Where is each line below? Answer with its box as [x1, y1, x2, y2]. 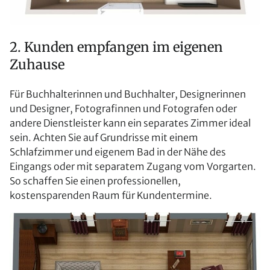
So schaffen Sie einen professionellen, [10, 175, 181, 187]
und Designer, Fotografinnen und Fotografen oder [10, 102, 237, 115]
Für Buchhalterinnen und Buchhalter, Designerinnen [10, 88, 246, 101]
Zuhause [10, 56, 64, 74]
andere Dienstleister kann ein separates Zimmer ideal [10, 117, 251, 130]
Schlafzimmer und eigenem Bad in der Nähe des [10, 146, 226, 159]
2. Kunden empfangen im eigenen [10, 39, 223, 56]
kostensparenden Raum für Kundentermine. [10, 189, 212, 202]
